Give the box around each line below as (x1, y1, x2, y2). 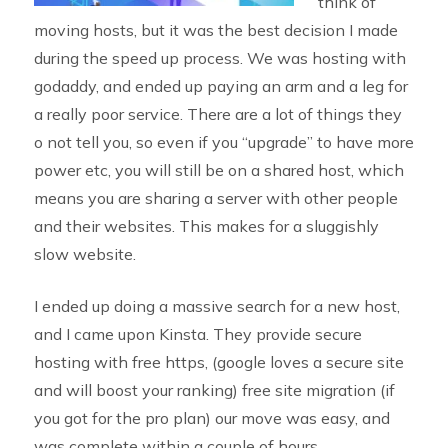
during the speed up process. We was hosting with (33, 48, 406, 69)
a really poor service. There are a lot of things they (33, 104, 402, 125)
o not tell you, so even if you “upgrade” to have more (33, 132, 414, 153)
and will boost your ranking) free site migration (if (33, 380, 395, 401)
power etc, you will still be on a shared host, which (33, 160, 404, 181)
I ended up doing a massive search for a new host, (33, 296, 400, 317)
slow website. (33, 244, 136, 265)
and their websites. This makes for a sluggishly (33, 216, 379, 237)
